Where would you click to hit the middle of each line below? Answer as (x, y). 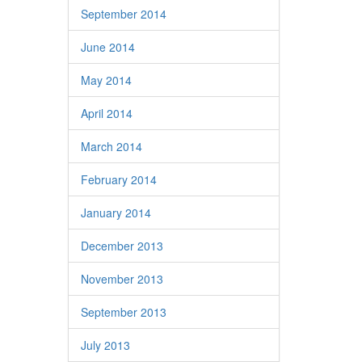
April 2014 (106, 113)
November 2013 (122, 279)
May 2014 (106, 80)
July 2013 (105, 345)
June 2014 (107, 47)
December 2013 (122, 246)
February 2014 (118, 179)
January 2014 (116, 213)
